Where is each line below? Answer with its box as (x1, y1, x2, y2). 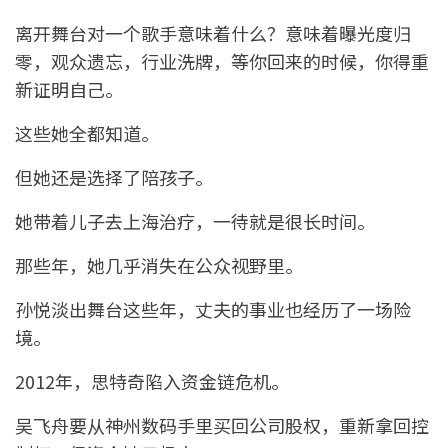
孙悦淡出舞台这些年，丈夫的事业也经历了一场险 (15, 296, 411, 323)
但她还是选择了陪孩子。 (15, 164, 213, 191)
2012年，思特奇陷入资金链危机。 (15, 368, 289, 395)
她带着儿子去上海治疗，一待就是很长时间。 (15, 208, 375, 235)
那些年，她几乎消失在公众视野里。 (15, 252, 303, 279)
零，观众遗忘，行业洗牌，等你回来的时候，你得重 (15, 48, 429, 75)
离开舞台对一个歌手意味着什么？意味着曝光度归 (15, 20, 411, 47)
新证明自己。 (15, 76, 123, 103)
